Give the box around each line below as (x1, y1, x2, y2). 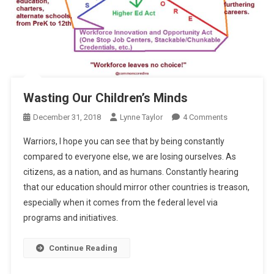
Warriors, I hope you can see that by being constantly (23, 136, 224, 146)
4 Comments (182, 112, 228, 122)
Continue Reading (48, 243, 117, 253)
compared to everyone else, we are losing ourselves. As (23, 151, 236, 161)
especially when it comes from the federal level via (23, 197, 218, 207)
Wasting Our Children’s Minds (23, 90, 188, 105)
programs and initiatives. (23, 212, 120, 223)
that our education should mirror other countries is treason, (23, 182, 250, 192)
